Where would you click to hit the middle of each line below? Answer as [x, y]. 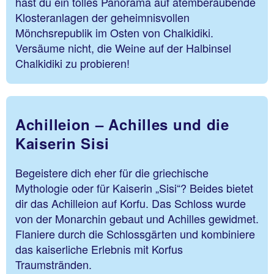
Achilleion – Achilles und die [122, 124]
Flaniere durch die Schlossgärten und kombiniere [135, 233]
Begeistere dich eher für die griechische [112, 172]
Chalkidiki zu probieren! [72, 63]
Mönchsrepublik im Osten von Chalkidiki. [114, 33]
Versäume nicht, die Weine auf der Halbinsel [123, 48]
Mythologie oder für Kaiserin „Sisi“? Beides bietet [134, 187]
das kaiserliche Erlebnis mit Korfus [99, 249]
